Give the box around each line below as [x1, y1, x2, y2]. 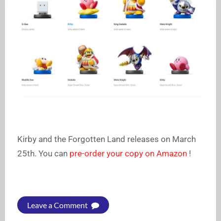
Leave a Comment [27, 200, 89, 210]
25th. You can [17, 148, 70, 159]
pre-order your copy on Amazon [70, 148, 189, 159]
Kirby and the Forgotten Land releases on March [17, 134, 196, 145]
